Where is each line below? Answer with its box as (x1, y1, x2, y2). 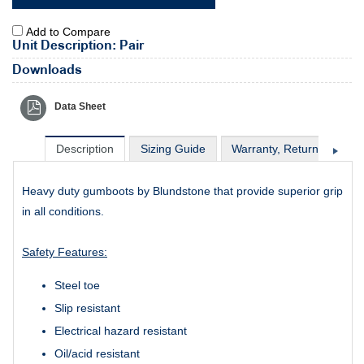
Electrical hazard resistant (54, 323, 187, 337)
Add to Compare (26, 24, 110, 38)
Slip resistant (54, 301, 120, 314)
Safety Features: (22, 245, 107, 258)
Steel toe (54, 278, 100, 292)
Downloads (12, 62, 82, 78)
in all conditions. (22, 204, 104, 218)
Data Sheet (54, 100, 106, 112)
